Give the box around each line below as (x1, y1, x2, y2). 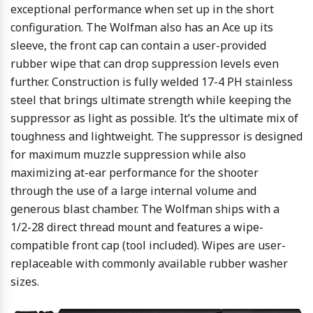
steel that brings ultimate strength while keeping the (10, 92, 291, 108)
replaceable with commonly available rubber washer (10, 256, 288, 272)
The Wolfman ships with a (138, 201, 279, 217)
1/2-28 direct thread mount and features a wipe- (10, 219, 263, 235)
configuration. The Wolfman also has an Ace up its (10, 20, 273, 36)
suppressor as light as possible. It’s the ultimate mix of (10, 110, 298, 126)
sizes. (10, 274, 39, 290)
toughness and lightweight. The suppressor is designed (10, 129, 303, 145)
